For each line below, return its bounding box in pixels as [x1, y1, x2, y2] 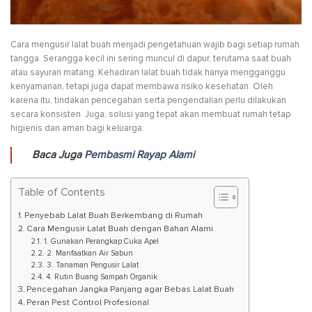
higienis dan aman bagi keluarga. [10, 123, 144, 134]
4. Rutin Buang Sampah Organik [45, 272, 157, 282]
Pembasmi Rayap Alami [84, 148, 195, 162]
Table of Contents [18, 186, 105, 200]
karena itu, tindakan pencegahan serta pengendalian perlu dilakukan [10, 95, 286, 107]
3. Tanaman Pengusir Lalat [46, 260, 139, 270]
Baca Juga [32, 148, 85, 162]
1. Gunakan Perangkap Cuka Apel [43, 237, 159, 247]
